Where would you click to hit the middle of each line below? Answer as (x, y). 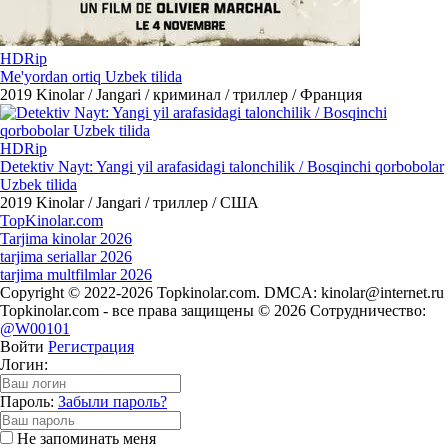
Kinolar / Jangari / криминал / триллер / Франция (199, 94)
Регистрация (91, 346)
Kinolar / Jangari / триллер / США (147, 202)
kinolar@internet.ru (382, 292)
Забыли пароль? (112, 401)
